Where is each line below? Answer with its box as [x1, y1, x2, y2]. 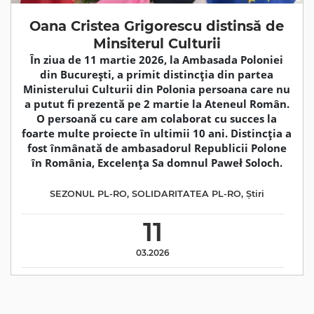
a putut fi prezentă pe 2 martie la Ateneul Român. [24, 97, 289, 111]
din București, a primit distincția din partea [40, 67, 274, 81]
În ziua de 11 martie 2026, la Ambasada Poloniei [30, 53, 284, 67]
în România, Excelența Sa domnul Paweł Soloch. [31, 156, 282, 170]
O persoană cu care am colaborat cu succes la [36, 111, 278, 125]
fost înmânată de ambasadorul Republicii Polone [27, 141, 287, 155]
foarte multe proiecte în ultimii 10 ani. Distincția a [22, 126, 292, 140]
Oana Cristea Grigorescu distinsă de [29, 18, 285, 34]
